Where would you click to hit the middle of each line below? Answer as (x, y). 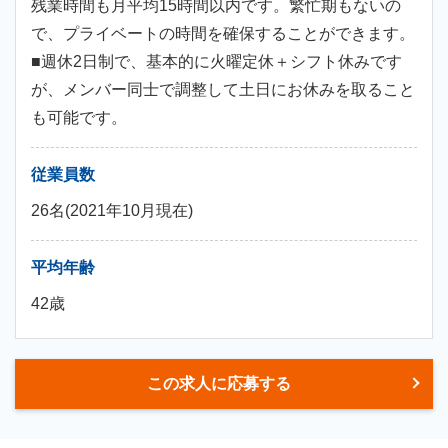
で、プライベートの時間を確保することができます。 (223, 33)
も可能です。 (79, 117)
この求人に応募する (219, 383)
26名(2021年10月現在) (112, 210)
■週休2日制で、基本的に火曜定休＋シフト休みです (216, 61)
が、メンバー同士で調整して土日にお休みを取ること (223, 89)
